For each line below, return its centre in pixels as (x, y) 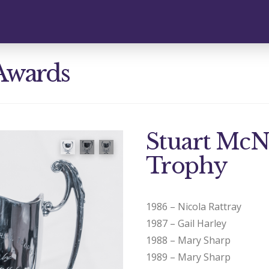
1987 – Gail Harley (186, 223)
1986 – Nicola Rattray (194, 206)
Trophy (187, 166)
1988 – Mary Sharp (189, 240)
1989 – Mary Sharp (189, 257)
